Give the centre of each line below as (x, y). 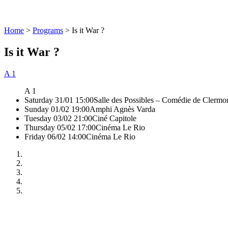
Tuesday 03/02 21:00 (58, 118)
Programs (48, 30)
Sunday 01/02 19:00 (57, 109)
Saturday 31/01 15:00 (59, 100)
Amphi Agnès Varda (122, 109)
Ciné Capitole (114, 118)
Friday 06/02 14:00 (55, 136)
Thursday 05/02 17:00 (60, 127)
